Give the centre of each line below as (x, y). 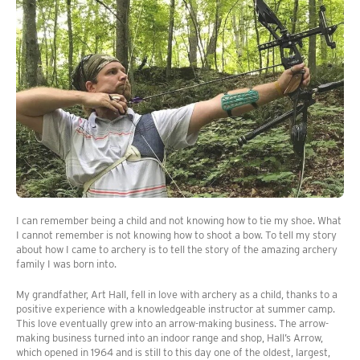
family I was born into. (66, 264)
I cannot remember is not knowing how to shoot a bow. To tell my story (176, 235)
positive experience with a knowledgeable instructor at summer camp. (176, 309)
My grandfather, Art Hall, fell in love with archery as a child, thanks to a (177, 295)
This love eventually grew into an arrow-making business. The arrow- (172, 324)
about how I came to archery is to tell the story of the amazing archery (177, 250)
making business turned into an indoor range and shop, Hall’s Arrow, (170, 338)
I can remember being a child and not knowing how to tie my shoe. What (179, 221)
